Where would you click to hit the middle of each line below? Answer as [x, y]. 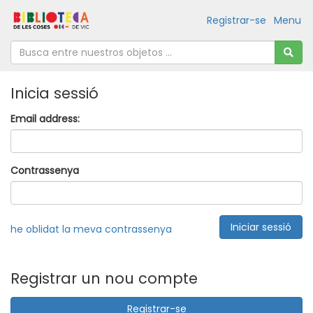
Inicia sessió [54, 93]
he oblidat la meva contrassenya [91, 229]
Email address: [45, 119]
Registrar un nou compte [104, 278]
